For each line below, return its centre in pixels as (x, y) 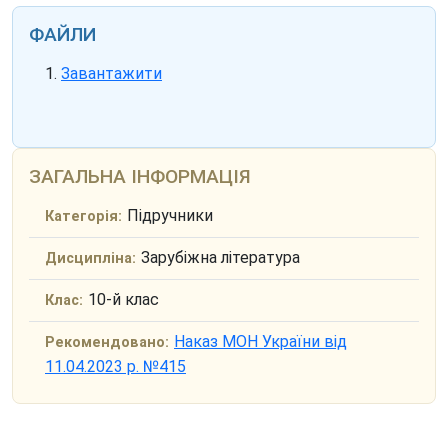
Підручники (170, 216)
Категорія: (83, 217)
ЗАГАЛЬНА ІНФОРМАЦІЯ (140, 177)
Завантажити (111, 74)
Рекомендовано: (107, 343)
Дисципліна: (90, 259)
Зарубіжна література (220, 258)
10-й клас (123, 300)
